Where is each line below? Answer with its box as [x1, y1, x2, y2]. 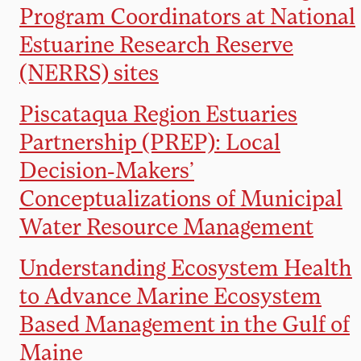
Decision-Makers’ [19, 156, 194, 184]
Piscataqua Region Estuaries [19, 99, 297, 127]
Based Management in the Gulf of [19, 309, 350, 338]
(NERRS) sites [19, 58, 159, 86]
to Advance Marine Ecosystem [19, 281, 322, 309]
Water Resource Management [19, 212, 313, 240]
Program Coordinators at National [19, 2, 355, 30]
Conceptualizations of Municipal [19, 184, 342, 212]
